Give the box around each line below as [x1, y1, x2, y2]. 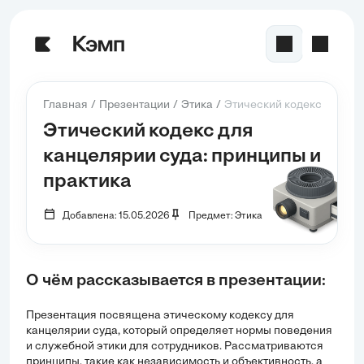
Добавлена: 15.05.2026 [63, 210, 169, 221]
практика [43, 172, 132, 192]
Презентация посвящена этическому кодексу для [26, 310, 294, 322]
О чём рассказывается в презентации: [26, 273, 326, 289]
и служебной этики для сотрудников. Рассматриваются [26, 340, 323, 353]
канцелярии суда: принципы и [43, 147, 321, 167]
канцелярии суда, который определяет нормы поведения [26, 325, 332, 337]
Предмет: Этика [188, 210, 262, 221]
